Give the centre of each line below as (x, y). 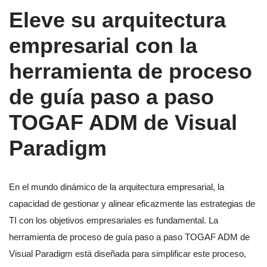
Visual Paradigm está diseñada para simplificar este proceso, (128, 254)
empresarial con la (103, 46)
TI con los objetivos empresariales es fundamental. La (114, 221)
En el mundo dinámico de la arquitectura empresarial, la (117, 187)
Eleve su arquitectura (117, 20)
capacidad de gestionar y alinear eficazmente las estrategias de (132, 204)
